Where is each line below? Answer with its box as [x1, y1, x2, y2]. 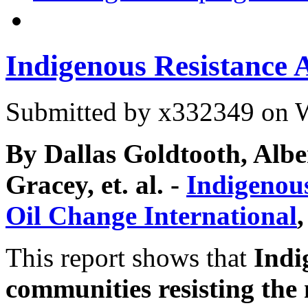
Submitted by [5, 96, 158, 126]
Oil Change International [5, 200, 297, 230]
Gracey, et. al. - [5, 169, 186, 199]
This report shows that [5, 242, 254, 272]
